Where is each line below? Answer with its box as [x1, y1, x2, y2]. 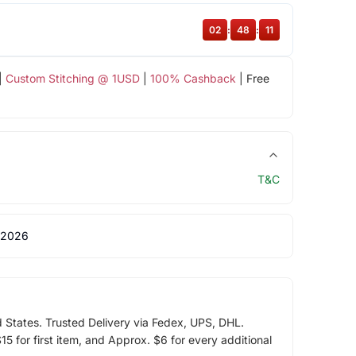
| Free [235, 71, 269, 85]
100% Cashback [149, 71, 236, 85]
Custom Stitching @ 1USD [5, 71, 140, 85]
